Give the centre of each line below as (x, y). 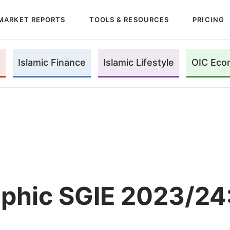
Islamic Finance (52, 63)
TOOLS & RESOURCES (129, 19)
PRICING (208, 19)
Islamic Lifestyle (138, 63)
